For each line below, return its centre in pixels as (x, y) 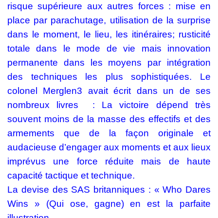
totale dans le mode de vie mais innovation (109, 48)
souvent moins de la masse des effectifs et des (109, 119)
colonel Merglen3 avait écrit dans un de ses (109, 91)
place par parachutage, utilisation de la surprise (109, 20)
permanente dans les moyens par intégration (109, 63)
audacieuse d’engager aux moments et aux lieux (109, 147)
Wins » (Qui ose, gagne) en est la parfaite (109, 204)
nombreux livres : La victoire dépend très (109, 105)
